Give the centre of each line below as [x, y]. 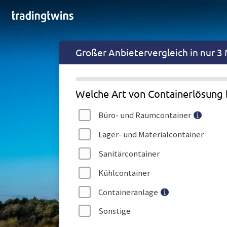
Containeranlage [128, 192]
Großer [92, 52]
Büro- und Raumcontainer [144, 115]
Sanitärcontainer [129, 153]
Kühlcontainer [124, 173]
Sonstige [114, 211]
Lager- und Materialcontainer [151, 135]
